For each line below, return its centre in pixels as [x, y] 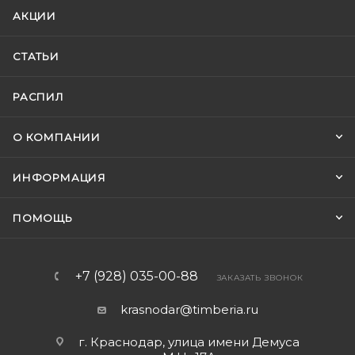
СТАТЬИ [36, 56]
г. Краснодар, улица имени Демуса [189, 342]
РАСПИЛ [38, 97]
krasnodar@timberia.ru [189, 309]
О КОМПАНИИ [57, 137]
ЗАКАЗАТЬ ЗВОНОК [260, 278]
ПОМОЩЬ [43, 218]
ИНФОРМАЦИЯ [59, 177]
